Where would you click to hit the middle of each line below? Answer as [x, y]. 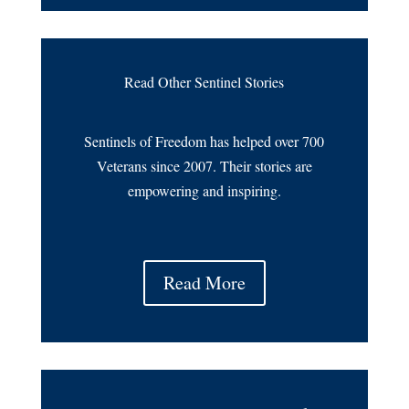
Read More [204, 282]
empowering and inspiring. [204, 190]
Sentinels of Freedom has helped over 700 [204, 141]
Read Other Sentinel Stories [204, 81]
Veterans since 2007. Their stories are [204, 165]
